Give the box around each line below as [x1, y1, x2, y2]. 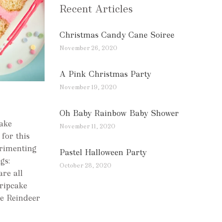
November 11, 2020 [59, 122, 115, 130]
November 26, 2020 [59, 44, 117, 52]
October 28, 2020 [59, 161, 111, 169]
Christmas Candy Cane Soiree [59, 29, 174, 40]
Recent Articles [59, 2, 133, 15]
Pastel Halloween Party [59, 147, 147, 158]
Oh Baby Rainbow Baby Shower [59, 108, 179, 118]
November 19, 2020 [59, 83, 117, 91]
